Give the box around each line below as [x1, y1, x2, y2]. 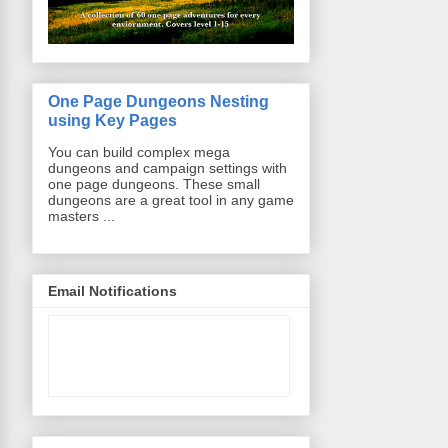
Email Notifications [48, 283, 177, 300]
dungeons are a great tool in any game [48, 191, 294, 208]
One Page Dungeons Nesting [48, 91, 269, 110]
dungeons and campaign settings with [48, 159, 287, 176]
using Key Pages [48, 110, 177, 129]
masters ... [48, 207, 115, 224]
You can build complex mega [48, 143, 230, 160]
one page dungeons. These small [48, 175, 260, 192]
